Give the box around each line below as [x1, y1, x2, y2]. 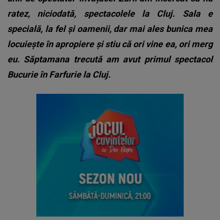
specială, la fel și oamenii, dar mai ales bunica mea [7, 23, 213, 34]
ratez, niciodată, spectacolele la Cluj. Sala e [7, 8, 213, 19]
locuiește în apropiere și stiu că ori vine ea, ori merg [7, 38, 213, 49]
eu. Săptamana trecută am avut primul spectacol [7, 54, 213, 64]
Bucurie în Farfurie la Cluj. [7, 69, 110, 80]
